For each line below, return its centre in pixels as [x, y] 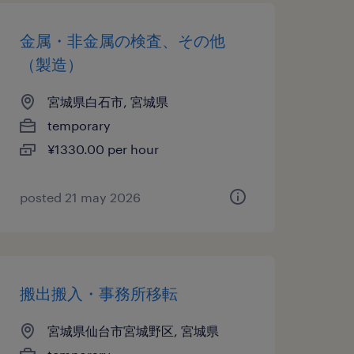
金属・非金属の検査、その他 [122, 40]
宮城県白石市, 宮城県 [107, 102]
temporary [79, 125]
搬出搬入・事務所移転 [98, 293]
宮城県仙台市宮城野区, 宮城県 [133, 331]
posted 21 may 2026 [80, 197]
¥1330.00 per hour [103, 149]
